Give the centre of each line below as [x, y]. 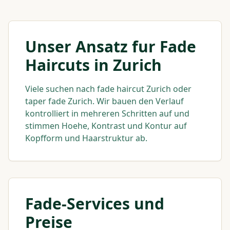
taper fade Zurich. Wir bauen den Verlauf [104, 101]
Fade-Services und [95, 204]
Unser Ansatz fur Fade [111, 46]
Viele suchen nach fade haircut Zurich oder [108, 89]
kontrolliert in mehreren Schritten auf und [107, 113]
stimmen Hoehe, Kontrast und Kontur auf [106, 126]
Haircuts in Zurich [93, 65]
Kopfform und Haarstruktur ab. [86, 138]
